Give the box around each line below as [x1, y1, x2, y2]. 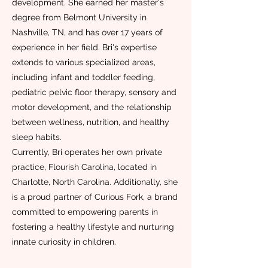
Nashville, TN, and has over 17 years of [12, 28, 163, 37]
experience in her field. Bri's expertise [12, 42, 157, 52]
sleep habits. [12, 132, 62, 142]
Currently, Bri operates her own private [12, 147, 162, 157]
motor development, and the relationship [12, 102, 172, 112]
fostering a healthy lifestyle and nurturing [12, 222, 174, 232]
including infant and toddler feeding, [12, 72, 155, 82]
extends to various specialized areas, [12, 57, 156, 67]
